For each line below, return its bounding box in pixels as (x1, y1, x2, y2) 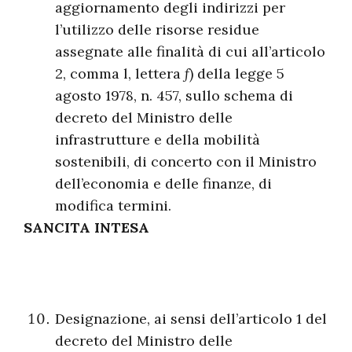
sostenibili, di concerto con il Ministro (55, 152, 317, 170)
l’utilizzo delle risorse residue (55, 20, 259, 38)
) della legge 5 (189, 64, 284, 82)
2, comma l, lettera (55, 64, 185, 82)
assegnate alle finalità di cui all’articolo (55, 42, 325, 60)
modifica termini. (55, 196, 171, 214)
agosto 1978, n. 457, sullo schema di (55, 86, 293, 104)
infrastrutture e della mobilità (55, 130, 260, 148)
